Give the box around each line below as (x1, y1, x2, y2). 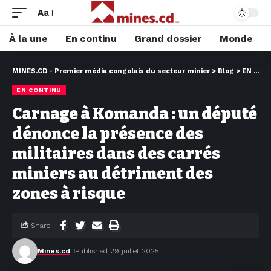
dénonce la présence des (12, 125, 203, 143)
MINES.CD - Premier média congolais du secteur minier (12, 67, 210, 75)
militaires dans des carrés (12, 145, 220, 163)
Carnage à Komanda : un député (12, 105, 257, 123)
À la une (9, 33, 48, 44)
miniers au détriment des (12, 165, 213, 183)
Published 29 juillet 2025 (75, 247, 159, 255)
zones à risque (12, 184, 125, 203)
